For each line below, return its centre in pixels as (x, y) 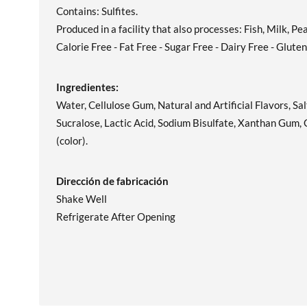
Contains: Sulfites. (97, 11)
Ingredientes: (87, 87)
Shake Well (82, 199)
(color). (72, 140)
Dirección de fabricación (112, 181)
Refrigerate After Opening (116, 217)
